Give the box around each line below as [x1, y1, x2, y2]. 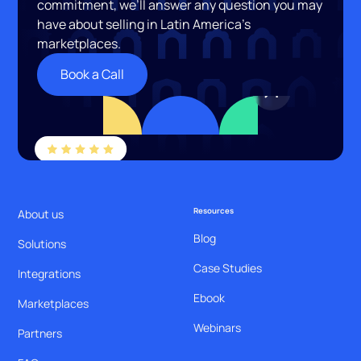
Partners [18, 325, 63, 341]
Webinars [193, 319, 241, 335]
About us [18, 205, 64, 222]
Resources [193, 205, 234, 216]
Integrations [18, 265, 81, 281]
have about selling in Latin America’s [37, 15, 251, 33]
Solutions [18, 235, 67, 251]
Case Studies [193, 259, 262, 276]
